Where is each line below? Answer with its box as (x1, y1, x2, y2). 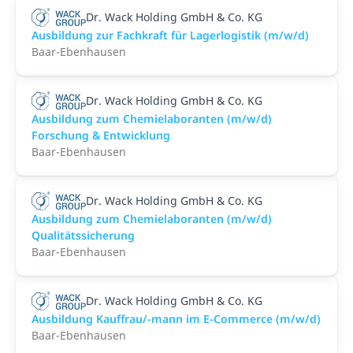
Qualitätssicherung (32, 228, 135, 243)
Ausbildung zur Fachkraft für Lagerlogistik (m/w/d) (32, 28, 309, 43)
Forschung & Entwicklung (32, 128, 170, 143)
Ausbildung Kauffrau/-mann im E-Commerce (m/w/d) (32, 311, 321, 326)
